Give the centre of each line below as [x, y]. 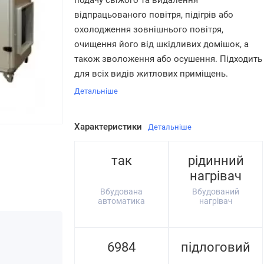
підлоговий [216, 247]
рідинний [216, 161]
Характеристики [108, 127]
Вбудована [121, 192]
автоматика [121, 201]
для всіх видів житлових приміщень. [151, 74]
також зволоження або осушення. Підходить [168, 59]
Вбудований [216, 192]
